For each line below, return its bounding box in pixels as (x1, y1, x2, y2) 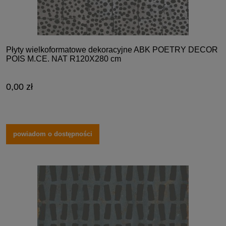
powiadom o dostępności (13, 130, 93, 138)
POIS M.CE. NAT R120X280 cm (6, 54, 121, 63)
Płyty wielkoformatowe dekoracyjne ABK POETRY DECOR (6, 45, 218, 54)
